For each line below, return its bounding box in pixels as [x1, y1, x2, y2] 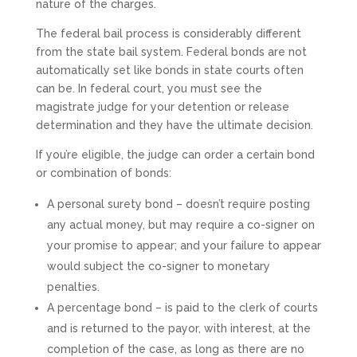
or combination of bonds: [35, 167, 171, 180]
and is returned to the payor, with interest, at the [46, 322, 311, 335]
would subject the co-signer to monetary [46, 260, 270, 273]
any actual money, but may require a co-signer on [46, 218, 315, 232]
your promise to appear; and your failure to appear [46, 239, 321, 253]
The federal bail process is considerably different [35, 27, 301, 41]
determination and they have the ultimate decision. [35, 119, 313, 132]
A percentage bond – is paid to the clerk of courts [46, 301, 318, 315]
